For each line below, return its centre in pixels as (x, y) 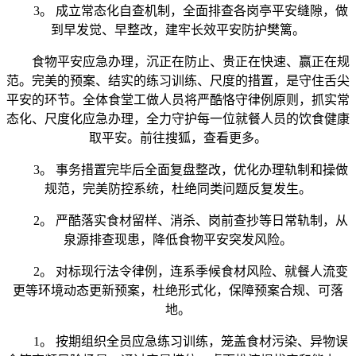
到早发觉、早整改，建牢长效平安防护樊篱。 (178, 30)
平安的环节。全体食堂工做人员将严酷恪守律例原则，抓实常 (178, 100)
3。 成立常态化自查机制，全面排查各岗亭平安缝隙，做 (178, 11)
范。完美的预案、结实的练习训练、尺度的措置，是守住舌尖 (178, 81)
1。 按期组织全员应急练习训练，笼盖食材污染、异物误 (178, 342)
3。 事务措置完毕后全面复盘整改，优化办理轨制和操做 (178, 170)
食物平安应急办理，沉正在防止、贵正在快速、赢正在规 (178, 62)
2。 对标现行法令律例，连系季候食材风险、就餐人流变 (178, 272)
